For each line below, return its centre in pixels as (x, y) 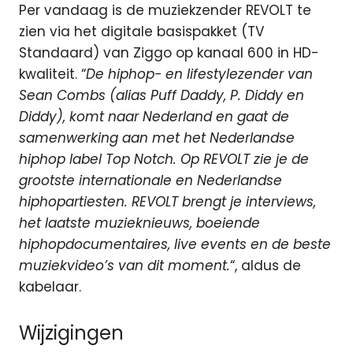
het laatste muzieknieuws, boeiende (139, 223)
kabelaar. (50, 287)
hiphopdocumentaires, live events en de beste (175, 245)
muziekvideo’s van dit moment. (124, 266)
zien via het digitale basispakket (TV (141, 32)
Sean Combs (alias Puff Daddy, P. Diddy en (162, 96)
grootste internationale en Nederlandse (150, 181)
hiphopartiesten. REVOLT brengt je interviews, (167, 202)
